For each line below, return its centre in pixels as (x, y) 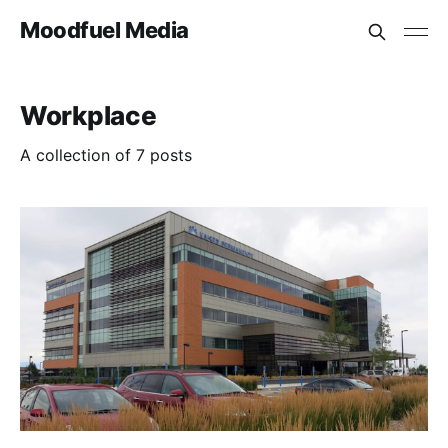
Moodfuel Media (104, 29)
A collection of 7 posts (106, 155)
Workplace (88, 115)
